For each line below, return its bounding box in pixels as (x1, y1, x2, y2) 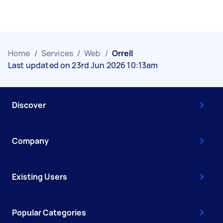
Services (41, 48, 73, 59)
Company (12, 135, 49, 146)
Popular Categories (12, 207, 86, 218)
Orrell (111, 48, 133, 59)
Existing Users (12, 171, 67, 182)
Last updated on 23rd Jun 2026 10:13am (8, 60, 158, 71)
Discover (12, 100, 46, 111)
